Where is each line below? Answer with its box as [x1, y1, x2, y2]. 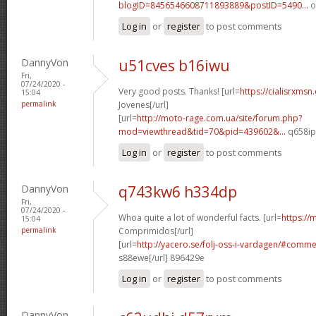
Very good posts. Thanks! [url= [119, 85, 240, 97]
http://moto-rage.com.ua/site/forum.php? [137, 111, 302, 124]
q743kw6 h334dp [119, 181, 237, 202]
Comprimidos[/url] [119, 224, 193, 237]
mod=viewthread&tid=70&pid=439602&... [119, 125, 286, 138]
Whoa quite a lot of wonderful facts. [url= [119, 211, 281, 224]
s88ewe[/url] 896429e [119, 251, 205, 264]
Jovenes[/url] [119, 98, 169, 111]
